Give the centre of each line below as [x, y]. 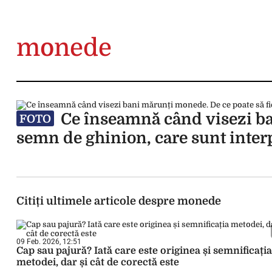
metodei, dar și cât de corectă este [98, 262]
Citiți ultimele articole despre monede [119, 201]
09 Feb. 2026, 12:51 [49, 242]
